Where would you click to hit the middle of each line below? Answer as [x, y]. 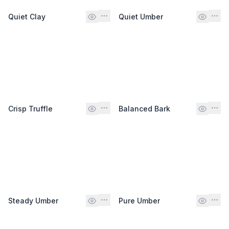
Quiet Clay [27, 16]
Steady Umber [33, 200]
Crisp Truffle [30, 108]
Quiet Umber [141, 16]
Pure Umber [139, 200]
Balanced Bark [144, 108]
